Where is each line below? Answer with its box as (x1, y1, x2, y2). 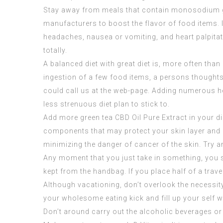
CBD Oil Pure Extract (115, 113, 187, 121)
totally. (43, 46, 67, 54)
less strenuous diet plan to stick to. (43, 100, 170, 108)
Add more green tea (43, 113, 115, 121)
